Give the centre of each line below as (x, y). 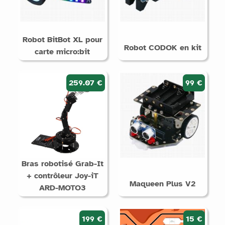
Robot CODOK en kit (162, 47)
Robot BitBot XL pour (62, 39)
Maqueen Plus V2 (163, 184)
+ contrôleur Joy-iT (62, 176)
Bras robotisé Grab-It (62, 163)
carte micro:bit (63, 51)
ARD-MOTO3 (62, 188)
